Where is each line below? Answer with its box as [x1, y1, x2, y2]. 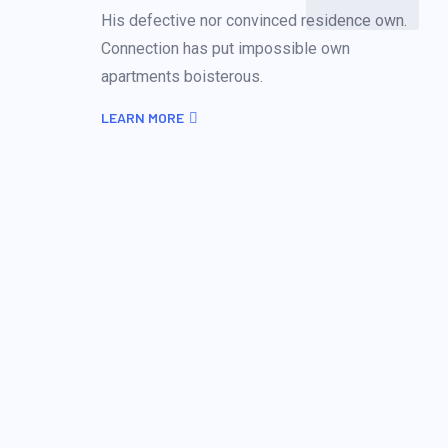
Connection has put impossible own [101, 39, 350, 58]
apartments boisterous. [101, 67, 263, 86]
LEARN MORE [101, 109, 184, 126]
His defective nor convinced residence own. [101, 11, 407, 30]
